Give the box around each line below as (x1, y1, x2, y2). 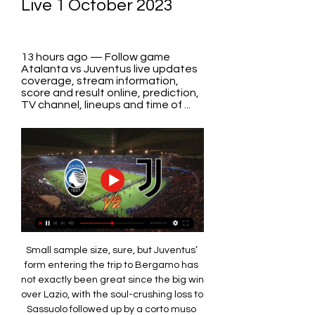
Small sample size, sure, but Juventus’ (25, 245, 198, 256)
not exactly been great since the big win (21, 275, 204, 285)
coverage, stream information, (21, 75, 179, 86)
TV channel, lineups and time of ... (21, 99, 191, 110)
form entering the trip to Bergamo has (25, 260, 198, 271)
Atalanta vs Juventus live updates (21, 63, 198, 75)
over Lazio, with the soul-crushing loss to (21, 290, 203, 300)
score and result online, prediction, (21, 87, 199, 98)
